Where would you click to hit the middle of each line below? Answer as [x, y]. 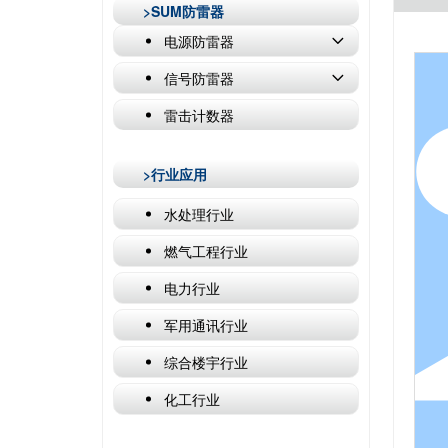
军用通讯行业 [206, 324]
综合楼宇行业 [206, 361]
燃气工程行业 [206, 250]
